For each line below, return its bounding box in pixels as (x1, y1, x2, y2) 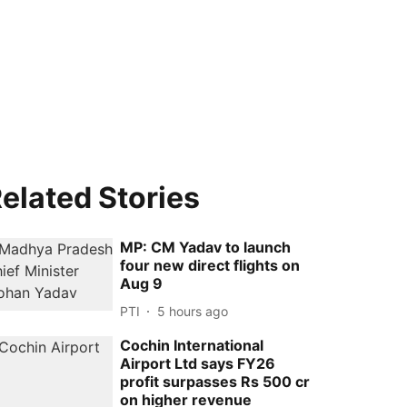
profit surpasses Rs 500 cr (120, 372, 311, 391)
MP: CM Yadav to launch (120, 238, 292, 256)
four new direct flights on (120, 256, 301, 274)
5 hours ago (157, 303, 229, 319)
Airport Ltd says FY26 (120, 354, 276, 372)
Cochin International (120, 336, 264, 354)
